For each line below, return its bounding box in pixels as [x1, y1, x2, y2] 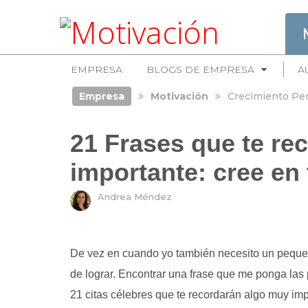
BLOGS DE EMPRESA [146, 63, 254, 76]
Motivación [150, 90, 208, 102]
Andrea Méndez [98, 191, 172, 202]
